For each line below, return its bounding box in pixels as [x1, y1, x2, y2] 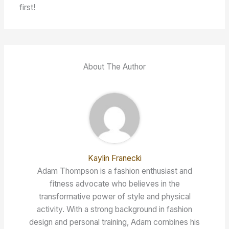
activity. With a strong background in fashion [37, 204, 192, 214]
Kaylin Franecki [87, 153, 142, 163]
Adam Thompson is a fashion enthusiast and [37, 166, 192, 176]
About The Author [83, 61, 146, 72]
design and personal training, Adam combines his [29, 217, 200, 227]
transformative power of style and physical [38, 191, 191, 201]
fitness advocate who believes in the [49, 178, 180, 189]
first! [19, 2, 36, 12]
